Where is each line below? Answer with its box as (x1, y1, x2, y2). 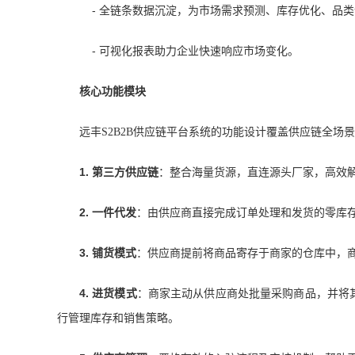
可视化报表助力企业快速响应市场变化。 (99, 44, 299, 57)
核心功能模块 (79, 85, 146, 97)
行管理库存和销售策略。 (57, 311, 179, 324)
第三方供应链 (92, 166, 158, 178)
